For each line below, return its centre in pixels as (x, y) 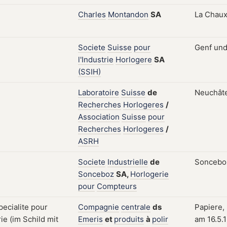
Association (99, 117)
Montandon (128, 14)
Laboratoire (99, 92)
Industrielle (128, 162)
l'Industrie (96, 60)
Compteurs (117, 186)
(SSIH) (89, 72)
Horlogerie (149, 174)
